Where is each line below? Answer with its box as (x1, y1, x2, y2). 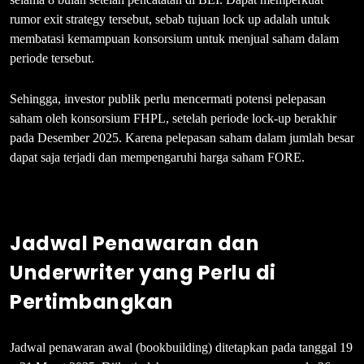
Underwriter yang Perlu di (10, 258, 276, 286)
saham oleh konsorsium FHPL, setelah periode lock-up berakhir (10, 110, 336, 125)
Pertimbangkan (10, 288, 174, 315)
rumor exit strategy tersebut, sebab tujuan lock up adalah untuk (10, 11, 330, 26)
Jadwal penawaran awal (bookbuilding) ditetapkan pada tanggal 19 (10, 340, 353, 354)
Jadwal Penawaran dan (10, 229, 259, 257)
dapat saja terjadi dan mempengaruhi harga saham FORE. (10, 149, 305, 164)
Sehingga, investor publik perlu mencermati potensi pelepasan (10, 91, 326, 106)
